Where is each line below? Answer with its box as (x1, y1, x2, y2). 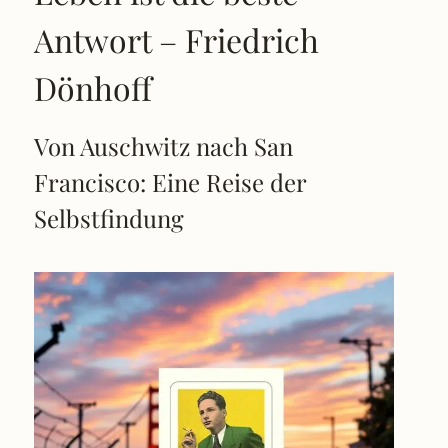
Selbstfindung (34, 202, 184, 235)
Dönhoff (34, 66, 152, 110)
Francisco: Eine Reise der (34, 166, 306, 199)
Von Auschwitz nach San (34, 130, 293, 163)
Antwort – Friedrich (34, 18, 319, 62)
